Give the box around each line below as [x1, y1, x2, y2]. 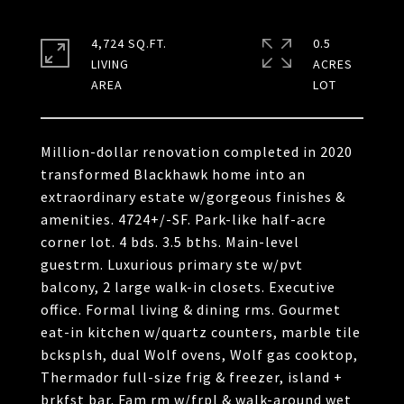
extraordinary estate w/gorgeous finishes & [41, 188, 345, 206]
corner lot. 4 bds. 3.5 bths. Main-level [41, 233, 299, 251]
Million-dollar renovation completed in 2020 [41, 142, 353, 161]
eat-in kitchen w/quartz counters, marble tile [41, 323, 361, 341]
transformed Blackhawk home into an [41, 165, 306, 183]
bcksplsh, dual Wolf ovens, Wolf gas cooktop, [41, 345, 358, 363]
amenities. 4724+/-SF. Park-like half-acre [41, 210, 326, 228]
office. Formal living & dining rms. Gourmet [41, 300, 341, 318]
